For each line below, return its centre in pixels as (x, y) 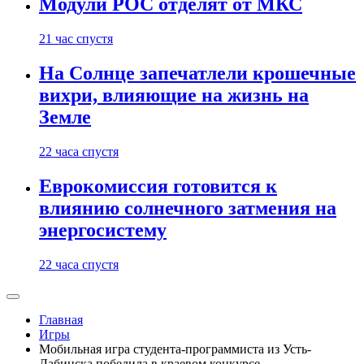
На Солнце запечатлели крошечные (197, 74)
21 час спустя (76, 39)
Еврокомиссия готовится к (158, 186)
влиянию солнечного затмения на (188, 208)
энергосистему (103, 230)
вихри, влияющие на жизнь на (174, 95)
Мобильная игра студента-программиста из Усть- (175, 349)
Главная (61, 320)
